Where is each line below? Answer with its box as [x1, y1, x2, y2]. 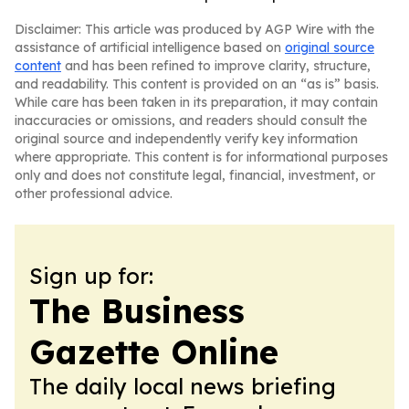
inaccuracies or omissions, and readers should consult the [15, 112, 367, 129]
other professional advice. [15, 185, 173, 202]
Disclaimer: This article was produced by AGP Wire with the [15, 21, 374, 37]
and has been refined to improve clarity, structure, [61, 58, 371, 74]
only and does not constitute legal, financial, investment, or [15, 167, 375, 184]
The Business [29, 290, 245, 331]
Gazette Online [29, 331, 278, 372]
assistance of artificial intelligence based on [15, 39, 285, 56]
